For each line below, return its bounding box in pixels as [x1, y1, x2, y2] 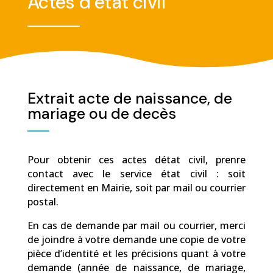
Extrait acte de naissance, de [27, 88, 232, 108]
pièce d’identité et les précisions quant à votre [27, 247, 246, 260]
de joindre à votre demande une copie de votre [27, 233, 246, 246]
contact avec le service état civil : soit [27, 167, 246, 180]
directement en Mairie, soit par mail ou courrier [27, 181, 246, 194]
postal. [27, 195, 58, 208]
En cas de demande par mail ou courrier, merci [27, 219, 246, 232]
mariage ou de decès [27, 104, 176, 124]
